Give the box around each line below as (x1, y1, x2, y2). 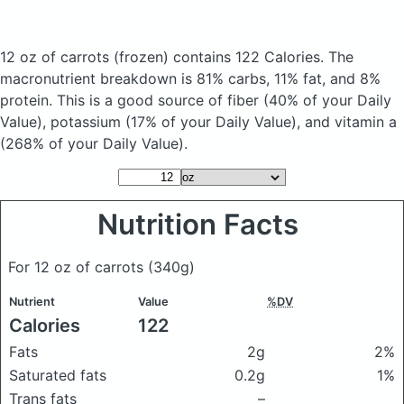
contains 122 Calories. (169, 48, 328, 66)
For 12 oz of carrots (8, 258, 148, 276)
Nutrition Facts (97, 207, 307, 242)
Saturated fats (9, 366, 106, 384)
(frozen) (114, 48, 169, 66)
